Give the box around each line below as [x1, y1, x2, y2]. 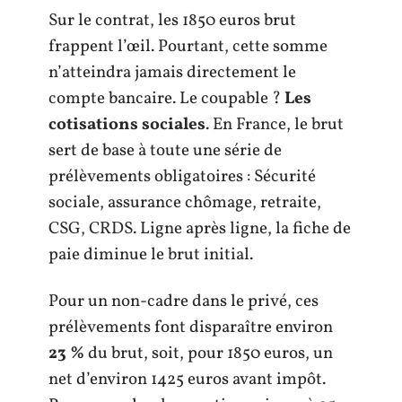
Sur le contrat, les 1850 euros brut [48, 9, 296, 32]
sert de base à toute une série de [48, 139, 282, 162]
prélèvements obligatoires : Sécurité [48, 165, 316, 188]
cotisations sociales [48, 113, 205, 136]
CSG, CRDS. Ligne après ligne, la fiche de [48, 217, 351, 240]
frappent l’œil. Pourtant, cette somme [48, 35, 328, 58]
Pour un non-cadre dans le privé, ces [48, 289, 319, 313]
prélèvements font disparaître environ [48, 315, 333, 339]
